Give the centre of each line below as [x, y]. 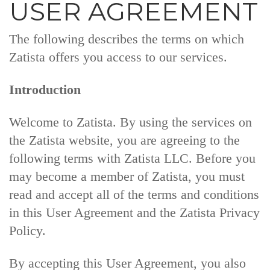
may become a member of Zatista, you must [127, 176]
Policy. [27, 231]
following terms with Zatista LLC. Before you [132, 158]
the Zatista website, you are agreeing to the [124, 140]
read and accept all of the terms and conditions [134, 194]
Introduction [45, 89]
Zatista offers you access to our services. [118, 57]
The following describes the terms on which [127, 39]
